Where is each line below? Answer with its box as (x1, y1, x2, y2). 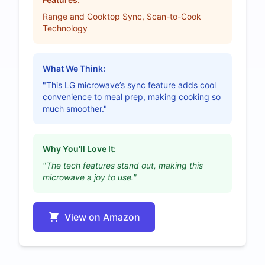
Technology (43, 22, 88, 33)
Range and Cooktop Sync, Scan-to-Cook (43, 11, 201, 21)
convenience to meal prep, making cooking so (43, 91, 221, 102)
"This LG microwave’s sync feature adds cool (43, 79, 216, 90)
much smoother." (43, 103, 107, 114)
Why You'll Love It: (43, 143, 116, 154)
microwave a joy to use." (43, 172, 137, 182)
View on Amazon (64, 211, 140, 223)
